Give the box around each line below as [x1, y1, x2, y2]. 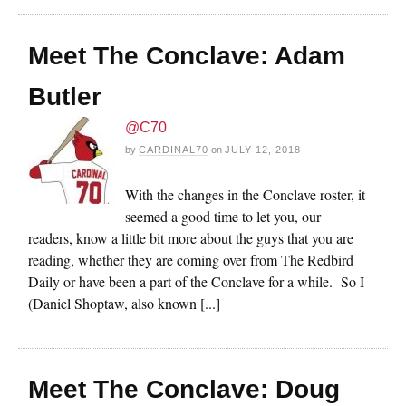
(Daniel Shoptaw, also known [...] [28, 293, 220, 313]
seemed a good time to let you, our [125, 206, 321, 226]
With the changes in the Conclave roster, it [125, 184, 365, 204]
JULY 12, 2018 [225, 143, 301, 155]
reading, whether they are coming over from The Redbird [28, 249, 353, 269]
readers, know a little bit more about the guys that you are [28, 227, 353, 247]
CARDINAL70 [139, 143, 208, 155]
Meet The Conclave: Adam [28, 41, 345, 70]
